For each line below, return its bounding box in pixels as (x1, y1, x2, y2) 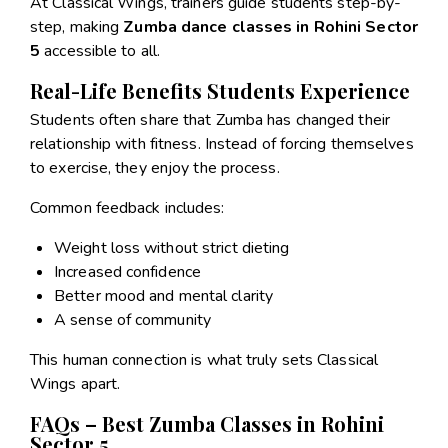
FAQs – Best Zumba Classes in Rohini (30, 409, 384, 437)
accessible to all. (40, 39, 161, 62)
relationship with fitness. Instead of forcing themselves (30, 133, 414, 156)
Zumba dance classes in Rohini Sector (123, 15, 418, 38)
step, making (30, 15, 124, 38)
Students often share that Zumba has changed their (30, 109, 390, 132)
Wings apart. (30, 373, 121, 396)
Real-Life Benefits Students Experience (30, 76, 410, 104)
